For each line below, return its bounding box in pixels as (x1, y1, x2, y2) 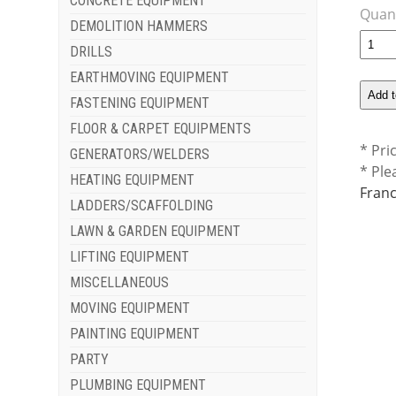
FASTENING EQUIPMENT (70, 95, 210, 112)
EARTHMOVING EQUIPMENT (70, 69, 230, 87)
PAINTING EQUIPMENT (70, 325, 201, 343)
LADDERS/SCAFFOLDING (70, 197, 214, 215)
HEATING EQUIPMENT (70, 171, 195, 189)
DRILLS (70, 43, 113, 61)
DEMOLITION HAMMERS (70, 18, 209, 35)
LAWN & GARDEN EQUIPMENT (70, 223, 241, 240)
